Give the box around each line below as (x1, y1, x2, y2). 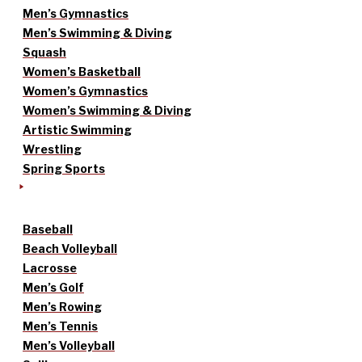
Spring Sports (23, 162, 105, 176)
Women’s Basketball (23, 65, 141, 79)
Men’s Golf (23, 280, 84, 295)
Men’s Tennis (23, 319, 98, 334)
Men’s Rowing (23, 300, 102, 314)
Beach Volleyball (23, 242, 117, 256)
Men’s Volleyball (23, 339, 115, 353)
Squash (23, 45, 66, 60)
